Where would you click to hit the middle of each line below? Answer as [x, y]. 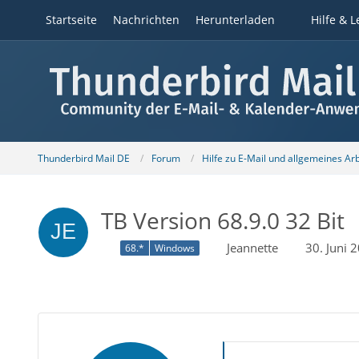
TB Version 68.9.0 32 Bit [222, 220]
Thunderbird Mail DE [83, 158]
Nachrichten [146, 20]
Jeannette [252, 248]
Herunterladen [235, 20]
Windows [174, 248]
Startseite [71, 20]
